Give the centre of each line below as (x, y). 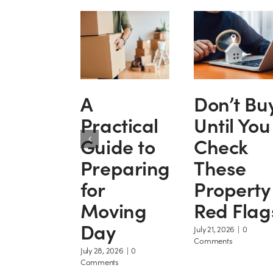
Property (232, 188)
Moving (113, 210)
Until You (232, 124)
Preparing (125, 167)
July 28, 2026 (102, 250)
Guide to (118, 146)
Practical (119, 124)
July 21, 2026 (214, 229)
